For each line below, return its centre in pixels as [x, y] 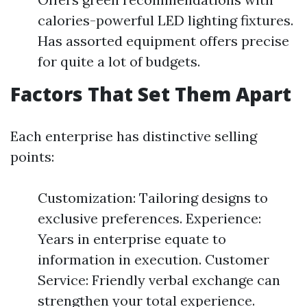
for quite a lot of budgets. [119, 61]
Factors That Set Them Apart [151, 94]
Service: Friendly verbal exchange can [159, 280]
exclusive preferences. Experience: [149, 218]
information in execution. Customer [153, 259]
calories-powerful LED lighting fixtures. [165, 20]
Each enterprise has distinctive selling [134, 136]
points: [32, 157]
